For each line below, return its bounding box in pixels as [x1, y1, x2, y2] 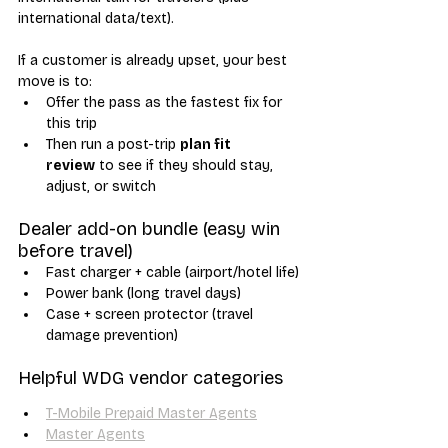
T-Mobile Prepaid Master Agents [46, 404, 257, 422]
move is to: [18, 72, 92, 90]
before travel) [18, 239, 133, 262]
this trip [46, 114, 97, 132]
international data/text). [18, 9, 178, 27]
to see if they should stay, [95, 156, 277, 174]
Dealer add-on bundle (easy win [18, 217, 285, 240]
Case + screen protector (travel [46, 305, 257, 323]
